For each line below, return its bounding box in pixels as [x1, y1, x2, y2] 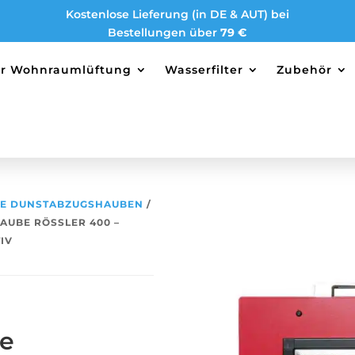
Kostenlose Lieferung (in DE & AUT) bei [65, 7, 289, 21]
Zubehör [276, 63, 332, 77]
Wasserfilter [164, 63, 243, 77]
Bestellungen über [108, 25, 218, 40]
